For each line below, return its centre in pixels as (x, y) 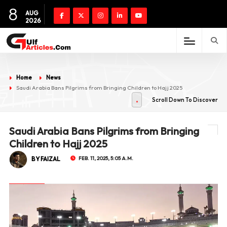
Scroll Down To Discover (185, 100)
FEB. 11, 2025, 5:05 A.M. (106, 158)
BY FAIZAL (46, 159)
